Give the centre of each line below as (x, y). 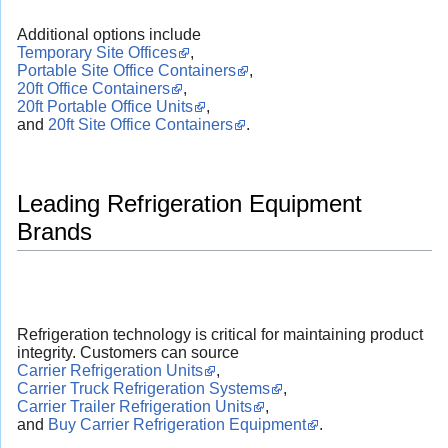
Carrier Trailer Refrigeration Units (134, 407)
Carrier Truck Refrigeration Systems (143, 389)
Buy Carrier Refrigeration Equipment (177, 425)
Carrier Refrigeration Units (110, 371)
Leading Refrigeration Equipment (189, 204)
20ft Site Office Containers (140, 125)
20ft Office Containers (93, 89)
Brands (54, 232)
